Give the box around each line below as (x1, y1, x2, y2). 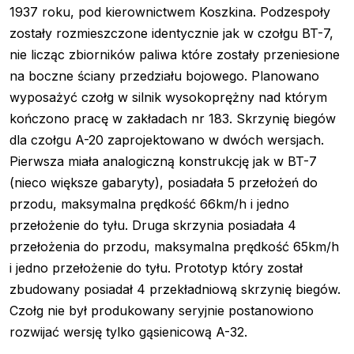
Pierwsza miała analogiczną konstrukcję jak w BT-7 (9, 153, 317, 170)
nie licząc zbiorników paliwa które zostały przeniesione (9, 47, 340, 63)
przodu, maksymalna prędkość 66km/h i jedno (9, 196, 289, 213)
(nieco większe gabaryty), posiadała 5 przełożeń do (9, 175, 318, 191)
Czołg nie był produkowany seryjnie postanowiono (9, 303, 314, 319)
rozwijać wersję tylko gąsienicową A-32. (9, 324, 247, 341)
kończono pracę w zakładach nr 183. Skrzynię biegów (9, 111, 336, 127)
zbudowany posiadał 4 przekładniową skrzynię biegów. (9, 281, 341, 298)
